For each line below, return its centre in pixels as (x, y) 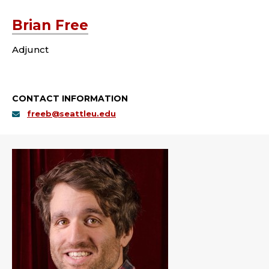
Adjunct (30, 50)
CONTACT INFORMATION (70, 99)
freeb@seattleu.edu (71, 114)
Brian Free (50, 26)
